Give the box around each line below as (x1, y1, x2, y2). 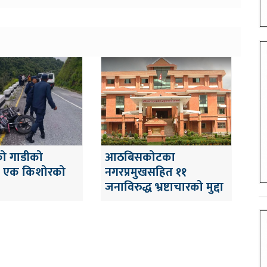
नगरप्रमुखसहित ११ (105, 162, 187, 183)
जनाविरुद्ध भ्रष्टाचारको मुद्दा (105, 177, 223, 198)
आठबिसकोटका (105, 147, 175, 168)
